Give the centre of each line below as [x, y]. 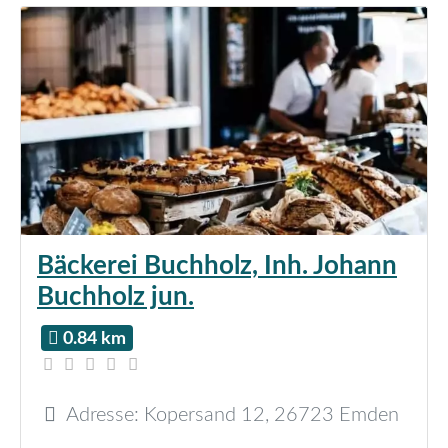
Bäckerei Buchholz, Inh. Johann [217, 266]
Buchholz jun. [115, 297]
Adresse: [105, 414]
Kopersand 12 [204, 414]
